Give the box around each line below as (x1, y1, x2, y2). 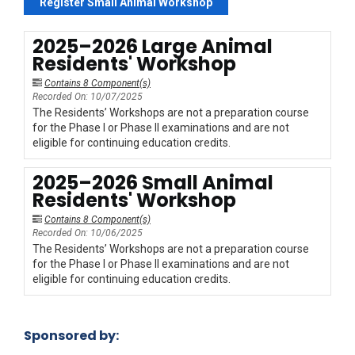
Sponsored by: (24, 326, 119, 345)
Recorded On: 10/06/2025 (32, 227, 143, 239)
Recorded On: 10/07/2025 (32, 91, 143, 103)
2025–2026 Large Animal (32, 33, 273, 60)
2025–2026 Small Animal (32, 170, 273, 197)
